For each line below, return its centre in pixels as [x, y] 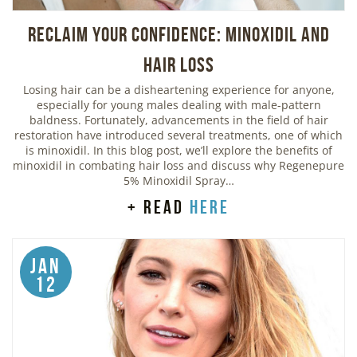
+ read [159, 207]
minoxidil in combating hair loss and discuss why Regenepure [178, 165]
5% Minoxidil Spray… [178, 180]
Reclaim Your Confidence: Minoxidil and [178, 34]
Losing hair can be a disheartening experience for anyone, [178, 89]
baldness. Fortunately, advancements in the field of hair [178, 120]
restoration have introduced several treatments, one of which [178, 135]
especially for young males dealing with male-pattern [178, 104]
